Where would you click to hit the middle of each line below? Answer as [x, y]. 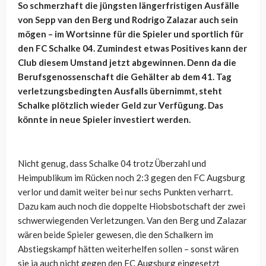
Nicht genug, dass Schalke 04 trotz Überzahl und [112, 164]
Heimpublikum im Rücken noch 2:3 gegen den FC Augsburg [132, 178]
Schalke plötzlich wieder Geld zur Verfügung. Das [121, 105]
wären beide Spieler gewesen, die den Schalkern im [115, 235]
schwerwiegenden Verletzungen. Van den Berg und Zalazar [132, 221]
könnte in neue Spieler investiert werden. [104, 120]
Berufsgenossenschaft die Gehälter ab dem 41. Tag [125, 77]
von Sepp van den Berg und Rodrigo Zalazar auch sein [128, 20]
